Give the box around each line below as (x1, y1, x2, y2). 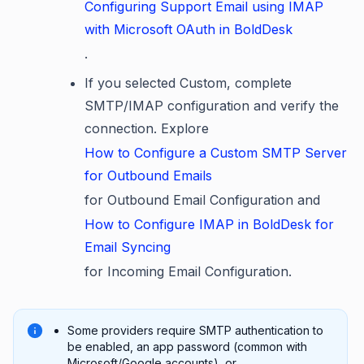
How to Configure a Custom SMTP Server (84, 145, 347, 162)
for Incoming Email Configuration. (84, 263, 292, 280)
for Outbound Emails (84, 167, 212, 184)
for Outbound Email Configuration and (84, 192, 320, 209)
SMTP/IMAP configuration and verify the (84, 97, 339, 115)
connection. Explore (84, 120, 209, 137)
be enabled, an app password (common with (67, 340, 307, 354)
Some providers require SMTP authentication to (67, 323, 323, 338)
